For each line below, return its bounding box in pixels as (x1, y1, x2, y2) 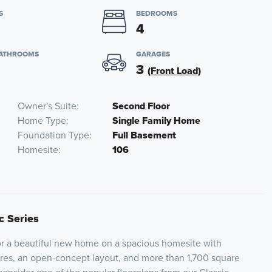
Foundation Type (18, 128, 89, 142)
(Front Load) (147, 64, 201, 78)
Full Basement (112, 128, 176, 142)
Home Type (18, 114, 66, 127)
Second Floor (112, 99, 170, 113)
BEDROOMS (135, 8, 177, 19)
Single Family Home (112, 114, 200, 127)
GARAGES (135, 49, 170, 59)
